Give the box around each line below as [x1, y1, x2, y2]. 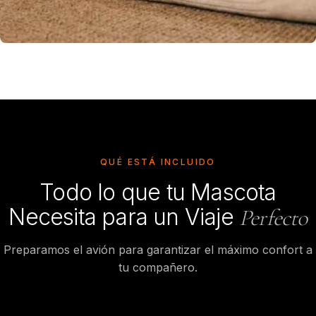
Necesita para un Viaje [8, 203, 239, 231]
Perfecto [239, 204, 308, 231]
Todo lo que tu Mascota [39, 178, 276, 206]
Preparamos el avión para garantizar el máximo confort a [4, 243, 312, 257]
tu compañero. [119, 260, 197, 274]
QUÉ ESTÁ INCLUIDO [100, 157, 216, 167]
